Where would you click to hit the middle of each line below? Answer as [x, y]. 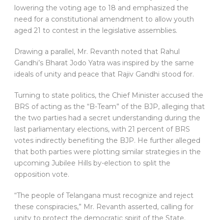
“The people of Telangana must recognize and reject [104, 196]
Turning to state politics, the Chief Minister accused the [109, 96]
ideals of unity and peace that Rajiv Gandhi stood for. [104, 74]
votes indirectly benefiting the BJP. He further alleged [107, 141]
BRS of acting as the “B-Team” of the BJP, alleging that [110, 107]
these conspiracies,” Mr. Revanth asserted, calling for [104, 207]
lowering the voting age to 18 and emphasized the [101, 8]
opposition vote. [42, 175]
